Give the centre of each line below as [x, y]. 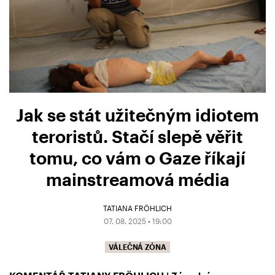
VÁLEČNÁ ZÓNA [137, 247]
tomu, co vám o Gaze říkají [137, 158]
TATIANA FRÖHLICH [137, 208]
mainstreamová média [137, 180]
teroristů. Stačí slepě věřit [137, 137]
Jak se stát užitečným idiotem [137, 115]
